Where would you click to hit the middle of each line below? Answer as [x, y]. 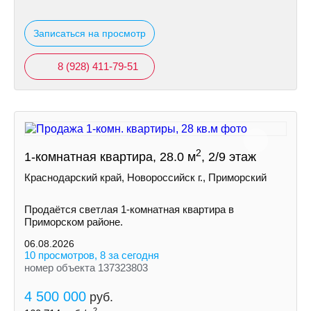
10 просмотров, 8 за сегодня [92, 255]
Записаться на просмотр [90, 33]
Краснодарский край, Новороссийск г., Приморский [145, 177]
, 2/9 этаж [229, 157]
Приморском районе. [74, 222]
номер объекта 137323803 [86, 268]
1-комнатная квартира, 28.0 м [110, 157]
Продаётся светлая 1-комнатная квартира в [129, 209]
